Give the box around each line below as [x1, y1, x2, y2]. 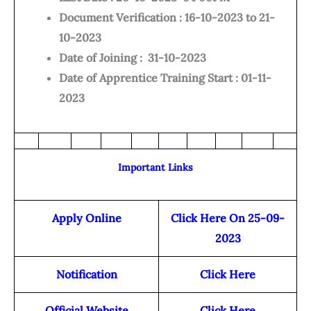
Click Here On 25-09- [171, 211, 285, 226]
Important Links [118, 161, 193, 174]
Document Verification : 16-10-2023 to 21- [59, 10, 275, 25]
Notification [56, 267, 117, 282]
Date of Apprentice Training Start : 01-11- [59, 71, 271, 85]
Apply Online [51, 211, 121, 226]
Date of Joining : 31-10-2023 [59, 51, 206, 65]
